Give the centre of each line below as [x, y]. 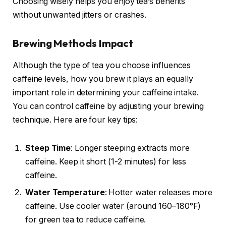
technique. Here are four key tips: [75, 120]
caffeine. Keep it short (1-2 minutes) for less [106, 161]
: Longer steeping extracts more [130, 148]
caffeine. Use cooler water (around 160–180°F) [113, 206]
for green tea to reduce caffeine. [86, 219]
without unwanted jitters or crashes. [80, 15]
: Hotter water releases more [158, 192]
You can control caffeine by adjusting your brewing [108, 106]
